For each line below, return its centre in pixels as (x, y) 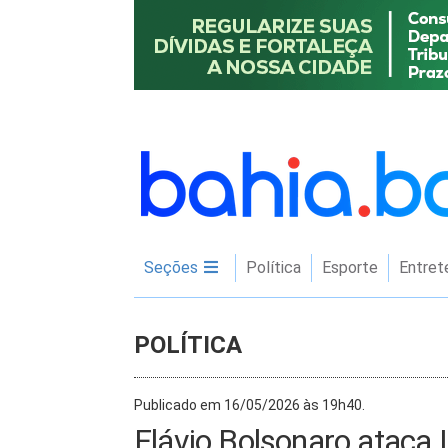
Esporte (349, 267)
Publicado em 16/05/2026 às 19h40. (249, 405)
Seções (173, 267)
